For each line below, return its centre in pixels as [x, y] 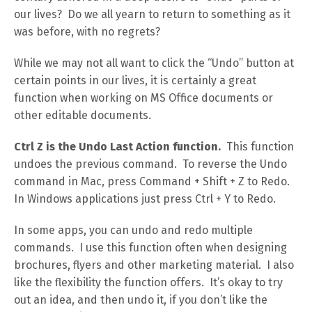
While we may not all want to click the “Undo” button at [154, 63]
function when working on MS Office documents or [143, 98]
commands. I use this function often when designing [150, 248]
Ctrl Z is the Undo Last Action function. [117, 147]
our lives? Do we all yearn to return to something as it [152, 14]
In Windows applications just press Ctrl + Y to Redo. [145, 199]
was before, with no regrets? [87, 32]
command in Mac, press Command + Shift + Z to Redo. [153, 181]
